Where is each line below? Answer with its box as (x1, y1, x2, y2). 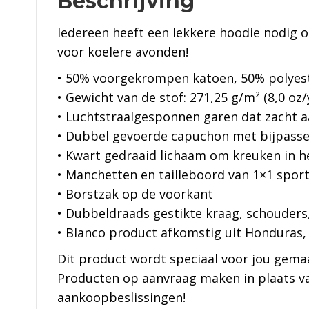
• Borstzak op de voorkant (57, 186, 213, 203)
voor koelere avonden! (57, 43, 188, 61)
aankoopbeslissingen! (57, 289, 186, 306)
